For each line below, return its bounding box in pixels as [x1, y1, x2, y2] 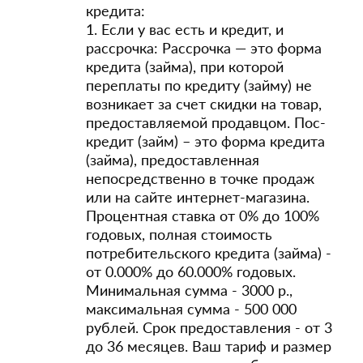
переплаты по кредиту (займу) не [86, 76, 312, 94]
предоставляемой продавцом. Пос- [86, 113, 326, 131]
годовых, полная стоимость [86, 225, 272, 243]
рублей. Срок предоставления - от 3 [86, 318, 332, 336]
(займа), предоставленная [86, 151, 259, 169]
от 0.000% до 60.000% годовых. [86, 263, 296, 280]
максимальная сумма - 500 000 [86, 300, 297, 318]
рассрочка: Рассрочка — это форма [86, 39, 322, 57]
